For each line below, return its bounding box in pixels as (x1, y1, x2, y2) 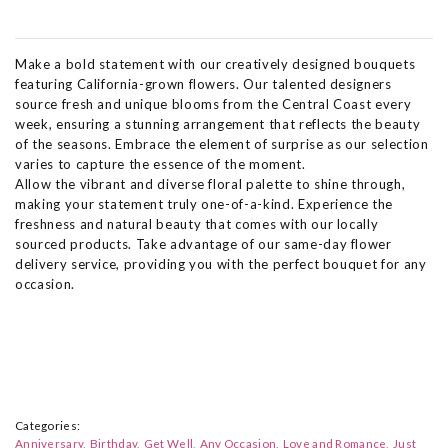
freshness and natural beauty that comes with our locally (15, 216, 379, 232)
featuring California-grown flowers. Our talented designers (15, 76, 392, 92)
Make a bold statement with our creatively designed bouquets (15, 56, 416, 72)
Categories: (15, 418, 81, 433)
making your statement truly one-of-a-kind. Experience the (15, 196, 394, 212)
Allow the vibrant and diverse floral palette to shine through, (15, 176, 406, 192)
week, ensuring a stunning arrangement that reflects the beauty (15, 116, 421, 132)
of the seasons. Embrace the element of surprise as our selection (15, 136, 429, 152)
